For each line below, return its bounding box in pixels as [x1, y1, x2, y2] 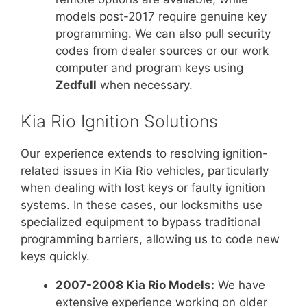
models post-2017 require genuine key [56, 9, 267, 23]
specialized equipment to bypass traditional [21, 215, 260, 230]
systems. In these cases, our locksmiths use [21, 198, 262, 212]
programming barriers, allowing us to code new [21, 232, 280, 247]
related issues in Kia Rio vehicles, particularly [21, 164, 269, 178]
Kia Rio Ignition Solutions [21, 111, 218, 132]
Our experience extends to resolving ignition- [21, 147, 268, 161]
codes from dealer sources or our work [56, 43, 269, 58]
